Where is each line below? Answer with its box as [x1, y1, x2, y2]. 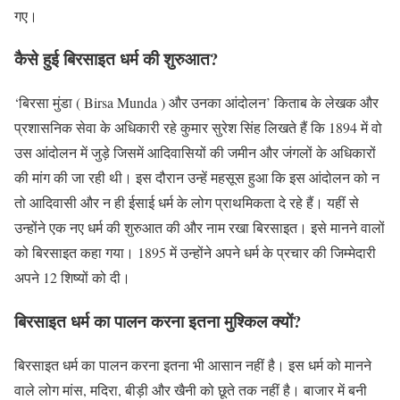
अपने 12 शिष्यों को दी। [14, 268, 130, 287]
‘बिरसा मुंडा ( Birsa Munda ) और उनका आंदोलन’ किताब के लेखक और [14, 93, 379, 112]
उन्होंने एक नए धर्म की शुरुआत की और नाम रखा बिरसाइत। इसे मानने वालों [14, 218, 385, 237]
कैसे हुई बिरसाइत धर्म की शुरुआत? [14, 46, 218, 71]
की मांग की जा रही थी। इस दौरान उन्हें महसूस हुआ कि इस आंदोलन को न [14, 168, 379, 187]
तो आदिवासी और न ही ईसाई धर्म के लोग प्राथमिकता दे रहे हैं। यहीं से [14, 193, 359, 212]
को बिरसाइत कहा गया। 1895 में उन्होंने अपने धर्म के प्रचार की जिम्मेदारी [14, 243, 376, 262]
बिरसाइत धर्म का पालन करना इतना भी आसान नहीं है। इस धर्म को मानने [14, 354, 371, 374]
